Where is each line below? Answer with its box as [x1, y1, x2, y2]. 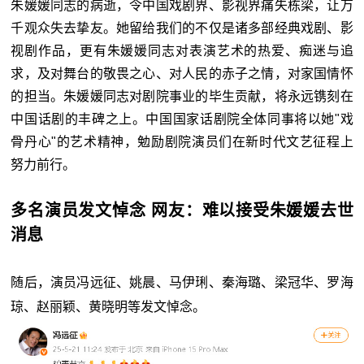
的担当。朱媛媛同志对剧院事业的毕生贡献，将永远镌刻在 [11, 89, 353, 103]
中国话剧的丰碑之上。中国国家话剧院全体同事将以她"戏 [11, 111, 353, 126]
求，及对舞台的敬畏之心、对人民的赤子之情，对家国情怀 [11, 66, 353, 80]
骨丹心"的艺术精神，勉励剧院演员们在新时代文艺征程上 [11, 134, 353, 149]
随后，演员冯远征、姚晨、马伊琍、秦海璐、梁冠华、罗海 [11, 275, 353, 289]
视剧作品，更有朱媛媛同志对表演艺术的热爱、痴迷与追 [11, 43, 353, 58]
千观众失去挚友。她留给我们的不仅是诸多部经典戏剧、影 [11, 20, 353, 35]
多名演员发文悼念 [11, 201, 152, 219]
